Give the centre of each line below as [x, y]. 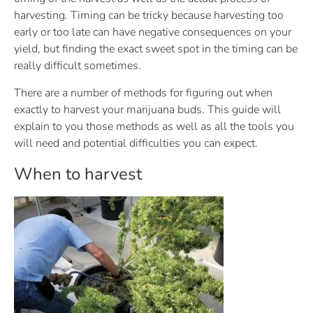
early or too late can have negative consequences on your [153, 32]
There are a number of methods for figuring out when [143, 93]
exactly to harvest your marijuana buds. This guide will [147, 109]
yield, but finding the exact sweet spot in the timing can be [156, 49]
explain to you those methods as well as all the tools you [154, 126]
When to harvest [78, 174]
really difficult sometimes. [78, 66]
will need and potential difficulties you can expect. [136, 143]
